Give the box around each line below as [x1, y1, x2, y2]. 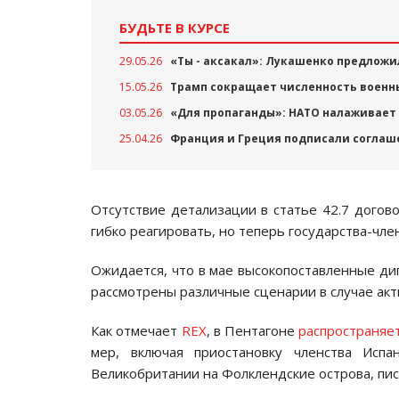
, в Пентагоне [206, 322, 299, 339]
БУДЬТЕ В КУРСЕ [119, 19, 230, 37]
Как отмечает [91, 322, 182, 339]
